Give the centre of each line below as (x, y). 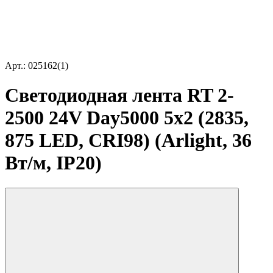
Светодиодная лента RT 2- (119, 95)
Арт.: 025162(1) (37, 66)
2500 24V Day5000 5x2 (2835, (127, 118)
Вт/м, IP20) (53, 163)
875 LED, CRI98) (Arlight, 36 (128, 140)
